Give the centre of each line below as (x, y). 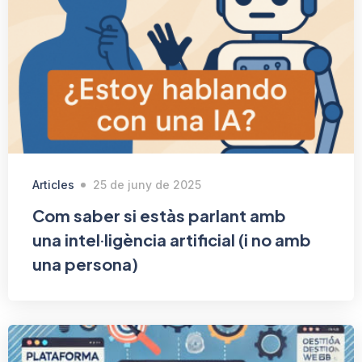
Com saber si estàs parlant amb (159, 216)
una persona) (85, 264)
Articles (53, 185)
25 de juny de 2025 (147, 185)
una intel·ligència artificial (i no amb (172, 240)
